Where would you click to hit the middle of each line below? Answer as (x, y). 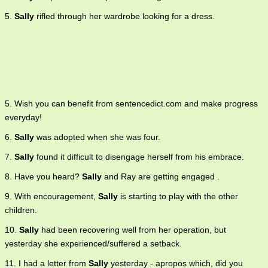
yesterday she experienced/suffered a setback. (93, 244)
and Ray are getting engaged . (161, 177)
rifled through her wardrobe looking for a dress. (124, 16)
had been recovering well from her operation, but (133, 230)
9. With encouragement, (51, 197)
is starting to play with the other (178, 197)
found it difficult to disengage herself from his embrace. (139, 157)
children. (21, 210)
